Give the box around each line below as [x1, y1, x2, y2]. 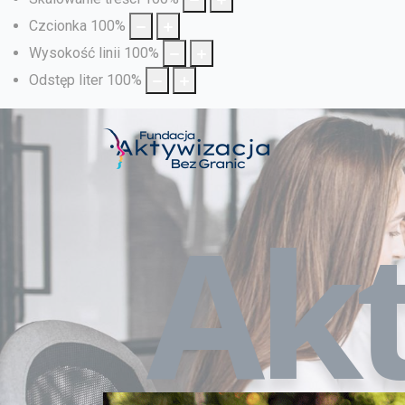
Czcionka [29, 16, 87, 34]
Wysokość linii [29, 43, 120, 61]
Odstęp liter [29, 71, 103, 89]
